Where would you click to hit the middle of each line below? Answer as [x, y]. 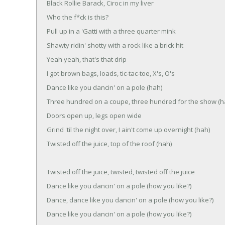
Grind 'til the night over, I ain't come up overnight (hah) [128, 129]
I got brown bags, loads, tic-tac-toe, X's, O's [111, 73]
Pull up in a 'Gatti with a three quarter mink [111, 31]
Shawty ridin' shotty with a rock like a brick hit [115, 45]
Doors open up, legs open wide [94, 115]
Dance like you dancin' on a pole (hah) [104, 87]
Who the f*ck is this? [78, 17]
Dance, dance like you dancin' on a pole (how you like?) [130, 200]
